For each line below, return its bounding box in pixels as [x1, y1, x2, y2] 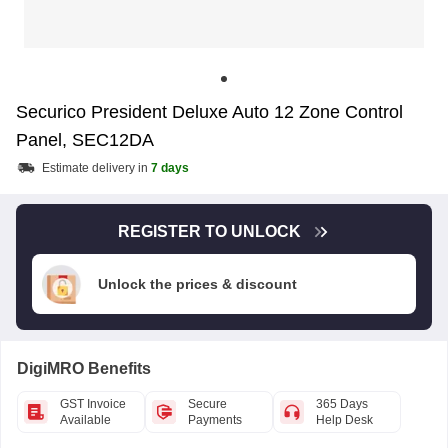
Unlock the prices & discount [98, 276, 297, 292]
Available [60, 413, 111, 427]
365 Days [316, 397, 368, 411]
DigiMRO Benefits [17, 360, 151, 377]
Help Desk [316, 413, 373, 427]
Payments [188, 413, 242, 427]
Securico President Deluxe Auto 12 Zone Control [16, 102, 403, 122]
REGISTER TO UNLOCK [117, 223, 301, 240]
